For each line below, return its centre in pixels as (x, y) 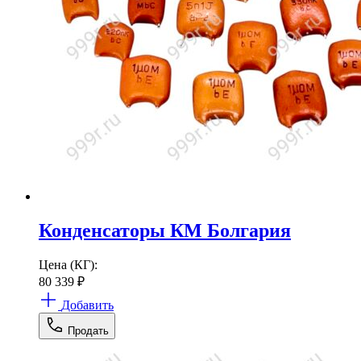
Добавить (87, 305)
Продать (88, 330)
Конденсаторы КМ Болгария (165, 230)
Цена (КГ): (68, 264)
